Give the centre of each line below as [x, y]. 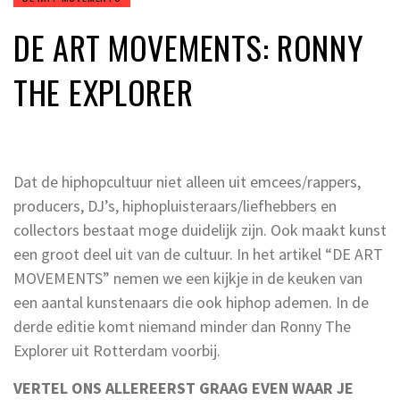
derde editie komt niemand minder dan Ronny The [182, 326]
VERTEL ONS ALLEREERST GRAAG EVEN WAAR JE [183, 387]
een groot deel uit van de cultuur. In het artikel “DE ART [198, 254]
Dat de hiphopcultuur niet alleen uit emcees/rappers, [187, 181]
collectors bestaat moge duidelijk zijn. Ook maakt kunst [200, 229]
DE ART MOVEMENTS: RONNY [189, 46]
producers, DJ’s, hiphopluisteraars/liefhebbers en [175, 205]
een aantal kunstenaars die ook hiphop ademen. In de [191, 302]
